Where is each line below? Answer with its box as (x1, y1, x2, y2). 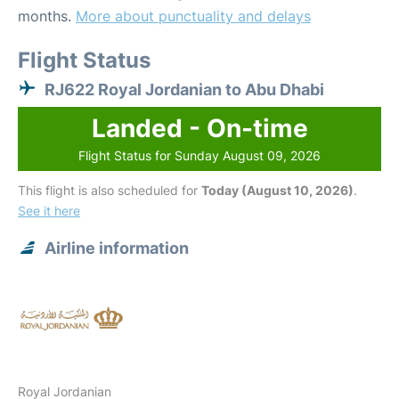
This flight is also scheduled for (18, 183, 201, 198)
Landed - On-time (91, 113, 308, 143)
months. (18, 7, 76, 25)
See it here (18, 203, 80, 218)
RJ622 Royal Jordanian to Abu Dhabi (45, 80, 324, 99)
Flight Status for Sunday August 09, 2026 (78, 148, 321, 163)
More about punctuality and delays (76, 7, 311, 25)
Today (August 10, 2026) (201, 183, 354, 198)
